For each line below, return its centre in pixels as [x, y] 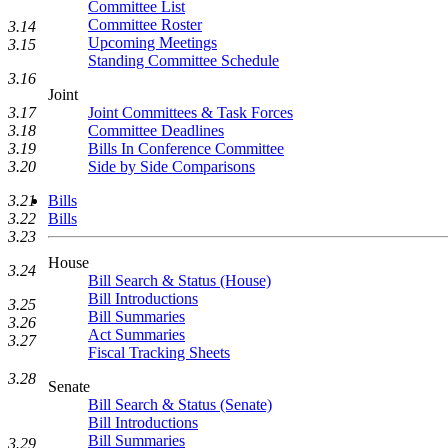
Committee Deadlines [156, 130]
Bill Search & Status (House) [179, 280]
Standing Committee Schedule [183, 60]
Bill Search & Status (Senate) [180, 404]
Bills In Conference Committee [186, 148]
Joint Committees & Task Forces [190, 112]
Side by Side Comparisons [171, 166]
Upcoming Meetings [152, 42]
